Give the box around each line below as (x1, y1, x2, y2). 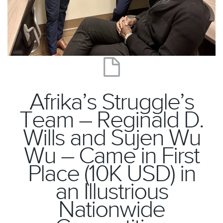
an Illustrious (55, 177, 168, 206)
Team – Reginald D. (19, 106, 204, 134)
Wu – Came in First (24, 141, 199, 170)
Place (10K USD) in (27, 159, 196, 188)
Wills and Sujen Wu (22, 123, 201, 152)
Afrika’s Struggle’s (29, 88, 194, 116)
